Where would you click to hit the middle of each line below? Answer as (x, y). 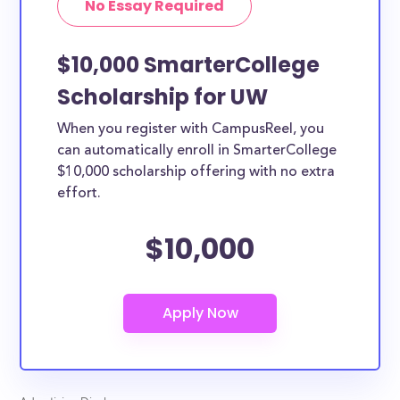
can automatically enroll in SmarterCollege (197, 151)
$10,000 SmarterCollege (189, 65)
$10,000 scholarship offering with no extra (196, 172)
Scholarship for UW (163, 97)
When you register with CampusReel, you (191, 129)
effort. (79, 194)
